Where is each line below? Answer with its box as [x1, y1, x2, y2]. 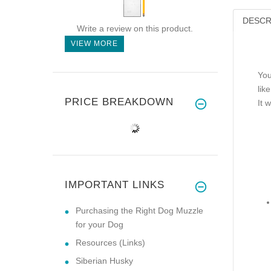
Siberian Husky [76, 255, 133, 266]
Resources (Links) [76, 237, 145, 247]
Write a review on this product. [76, 23, 193, 33]
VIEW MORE [71, 39, 118, 48]
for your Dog [76, 219, 123, 229]
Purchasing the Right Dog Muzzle [76, 205, 203, 215]
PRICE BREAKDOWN [65, 96, 174, 108]
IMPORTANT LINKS [65, 178, 165, 191]
